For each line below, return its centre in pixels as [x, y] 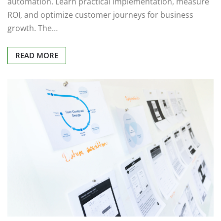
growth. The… [33, 28]
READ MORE [37, 55]
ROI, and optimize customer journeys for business [100, 15]
